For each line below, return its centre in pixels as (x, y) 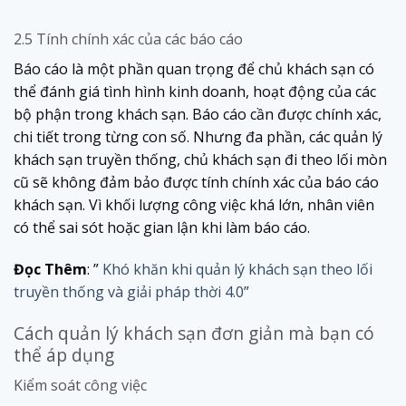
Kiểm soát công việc (80, 386)
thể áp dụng (64, 354)
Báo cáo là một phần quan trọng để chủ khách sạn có (194, 69)
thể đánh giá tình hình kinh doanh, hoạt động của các (195, 92)
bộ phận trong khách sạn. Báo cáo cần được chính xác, (198, 115)
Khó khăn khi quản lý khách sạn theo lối (237, 269)
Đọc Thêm (50, 269)
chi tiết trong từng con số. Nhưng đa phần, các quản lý (198, 137)
